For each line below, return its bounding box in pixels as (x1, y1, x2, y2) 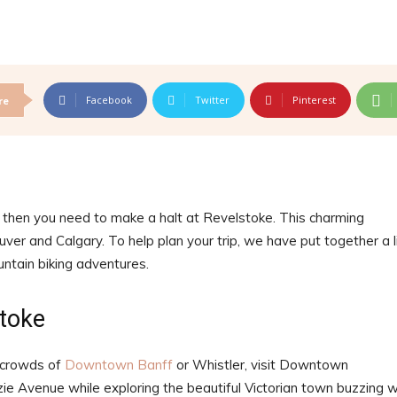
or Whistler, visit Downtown (173, 356, 348, 374)
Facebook (86, 93, 132, 107)
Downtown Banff (61, 356, 173, 374)
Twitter (195, 93, 230, 107)
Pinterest (292, 93, 336, 107)
